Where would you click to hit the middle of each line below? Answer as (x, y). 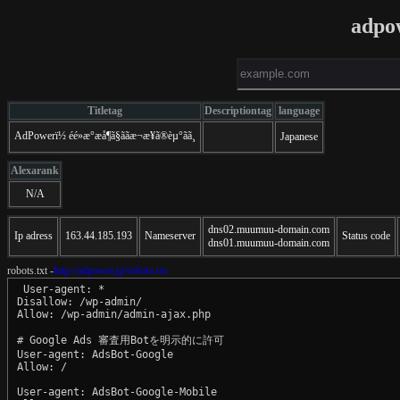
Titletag (105, 110)
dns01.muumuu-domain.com (269, 242)
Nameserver (170, 235)
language (299, 110)
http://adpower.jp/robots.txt (110, 270)
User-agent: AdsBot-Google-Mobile (117, 392)
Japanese (299, 136)
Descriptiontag (238, 110)
